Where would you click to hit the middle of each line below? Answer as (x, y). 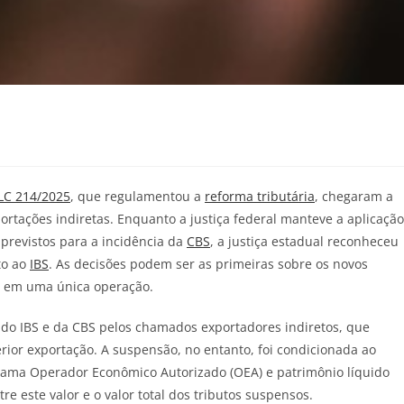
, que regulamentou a (138, 196)
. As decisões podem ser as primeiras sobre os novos (208, 263)
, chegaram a (354, 196)
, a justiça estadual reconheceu (304, 241)
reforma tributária (260, 196)
